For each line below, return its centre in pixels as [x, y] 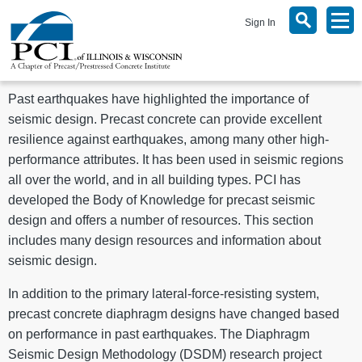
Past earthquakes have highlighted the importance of [158, 99]
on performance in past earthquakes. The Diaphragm [159, 334]
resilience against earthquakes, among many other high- [168, 139]
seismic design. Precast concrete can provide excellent [165, 119]
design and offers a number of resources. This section [161, 220]
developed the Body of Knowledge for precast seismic [162, 200]
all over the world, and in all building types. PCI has [154, 180]
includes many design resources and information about [164, 240]
